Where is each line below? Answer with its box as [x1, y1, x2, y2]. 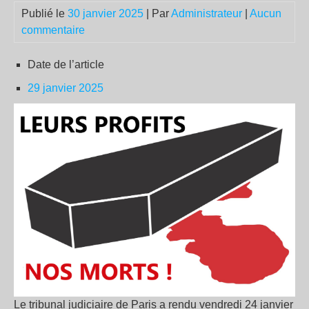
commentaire [21, 24, 85, 36]
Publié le [21, 8, 68, 19]
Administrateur [171, 8, 242, 19]
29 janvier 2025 [28, 82, 103, 94]
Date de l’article [28, 59, 104, 70]
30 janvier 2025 [68, 8, 143, 19]
